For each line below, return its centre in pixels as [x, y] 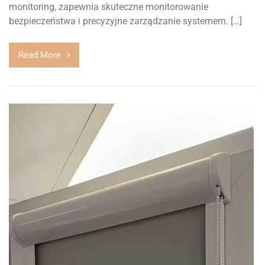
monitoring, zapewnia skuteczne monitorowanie [109, 7]
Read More [40, 55]
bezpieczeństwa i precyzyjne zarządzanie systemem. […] [125, 21]
